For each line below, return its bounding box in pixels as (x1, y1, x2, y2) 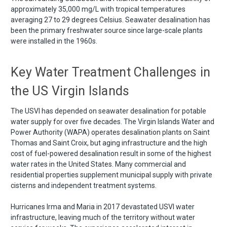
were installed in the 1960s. (11, 36, 97, 45)
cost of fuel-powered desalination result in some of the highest (11, 149, 211, 158)
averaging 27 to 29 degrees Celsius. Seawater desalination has (11, 15, 210, 24)
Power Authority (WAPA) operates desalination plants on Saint (11, 128, 210, 136)
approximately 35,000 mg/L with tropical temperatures (11, 5, 185, 13)
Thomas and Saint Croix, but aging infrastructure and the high (11, 138, 207, 147)
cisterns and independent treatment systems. (11, 181, 157, 190)
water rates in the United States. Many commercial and (11, 160, 186, 168)
